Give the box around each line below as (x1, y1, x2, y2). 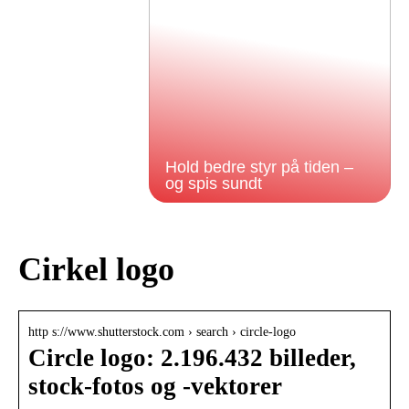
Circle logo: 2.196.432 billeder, (28, 344, 356, 372)
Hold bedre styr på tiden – (164, 158, 353, 176)
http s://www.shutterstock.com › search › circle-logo (28, 325, 296, 340)
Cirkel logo (18, 251, 174, 288)
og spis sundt (164, 174, 262, 193)
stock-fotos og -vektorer (28, 372, 282, 401)
